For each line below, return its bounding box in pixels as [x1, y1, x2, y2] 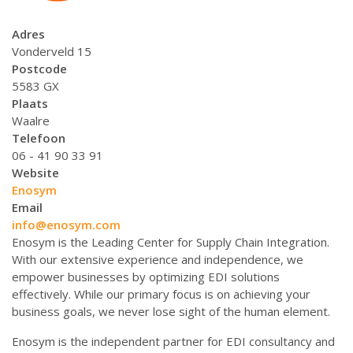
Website [12, 165, 59, 180]
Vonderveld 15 [12, 43, 91, 59]
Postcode [12, 61, 67, 76]
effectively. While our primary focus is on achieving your [12, 286, 310, 302]
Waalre [12, 113, 50, 128]
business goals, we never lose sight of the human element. [12, 303, 330, 319]
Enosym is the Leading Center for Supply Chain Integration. [12, 234, 329, 250]
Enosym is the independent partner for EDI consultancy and [12, 333, 335, 349]
